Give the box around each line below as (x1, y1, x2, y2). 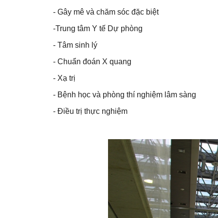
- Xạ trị (53, 74, 75, 83)
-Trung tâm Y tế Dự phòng (53, 24, 143, 33)
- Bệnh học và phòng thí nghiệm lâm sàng (53, 91, 196, 99)
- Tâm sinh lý (53, 41, 97, 50)
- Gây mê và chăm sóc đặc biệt (53, 8, 159, 17)
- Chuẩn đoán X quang (53, 57, 131, 66)
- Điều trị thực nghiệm (53, 107, 127, 116)
